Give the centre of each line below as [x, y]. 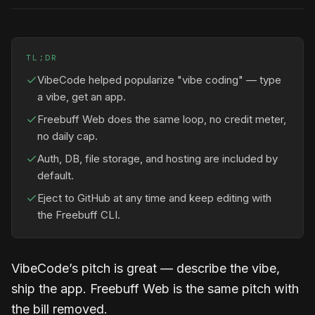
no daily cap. [67, 136]
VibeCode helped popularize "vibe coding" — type [159, 80]
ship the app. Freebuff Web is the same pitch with [155, 289]
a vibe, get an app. [82, 97]
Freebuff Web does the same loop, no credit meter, [162, 119]
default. [56, 175]
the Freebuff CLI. [79, 215]
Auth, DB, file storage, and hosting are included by [157, 159]
